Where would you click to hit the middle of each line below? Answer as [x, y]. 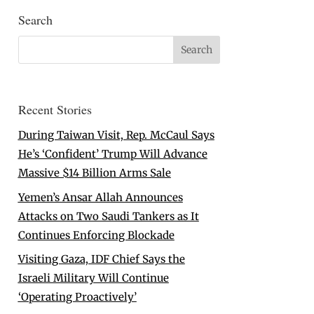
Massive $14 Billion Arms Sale [94, 173]
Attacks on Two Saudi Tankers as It [108, 216]
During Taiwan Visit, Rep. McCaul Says [116, 135]
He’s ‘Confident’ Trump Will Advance [112, 154]
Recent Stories [55, 110]
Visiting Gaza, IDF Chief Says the [101, 259]
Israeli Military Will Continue [93, 278]
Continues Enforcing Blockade [96, 235]
